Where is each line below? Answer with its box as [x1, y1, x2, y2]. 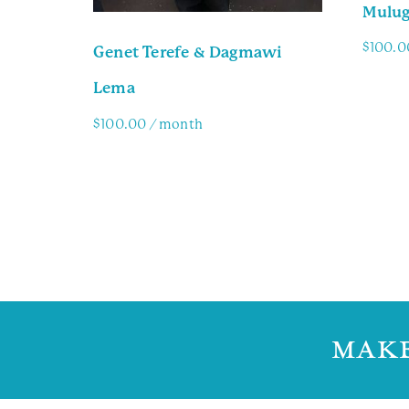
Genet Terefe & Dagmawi [93, 43, 283, 62]
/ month [149, 116, 204, 131]
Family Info [93, 158, 182, 177]
